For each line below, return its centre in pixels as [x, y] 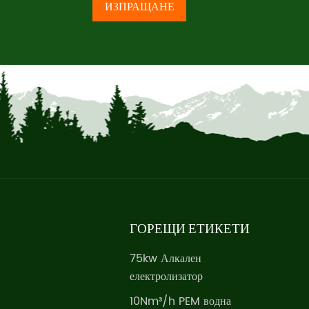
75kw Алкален [165, 259]
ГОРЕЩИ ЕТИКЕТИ [189, 228]
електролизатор [166, 277]
